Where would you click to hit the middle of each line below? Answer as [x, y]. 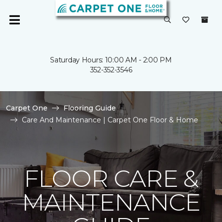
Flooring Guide [90, 108]
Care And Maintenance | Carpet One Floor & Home [110, 120]
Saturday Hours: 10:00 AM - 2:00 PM [111, 60]
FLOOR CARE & [111, 178]
